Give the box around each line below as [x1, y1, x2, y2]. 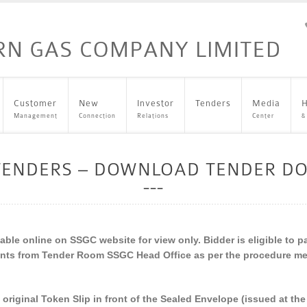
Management [14, 112, 58, 119]
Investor [137, 98, 174, 108]
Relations [137, 112, 169, 119]
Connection [79, 112, 116, 119]
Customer [14, 98, 57, 108]
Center [252, 112, 274, 119]
